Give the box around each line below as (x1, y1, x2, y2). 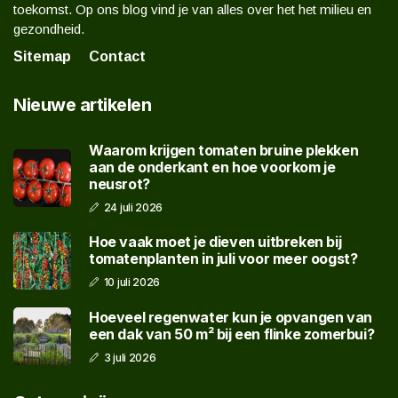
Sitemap (13, 49, 71, 65)
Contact (89, 49, 146, 65)
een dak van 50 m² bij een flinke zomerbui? (89, 324, 375, 343)
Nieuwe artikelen (13, 94, 151, 116)
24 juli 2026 (103, 201, 163, 215)
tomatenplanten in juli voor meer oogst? (89, 249, 358, 267)
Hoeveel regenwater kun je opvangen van (89, 307, 372, 326)
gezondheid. (13, 21, 84, 37)
